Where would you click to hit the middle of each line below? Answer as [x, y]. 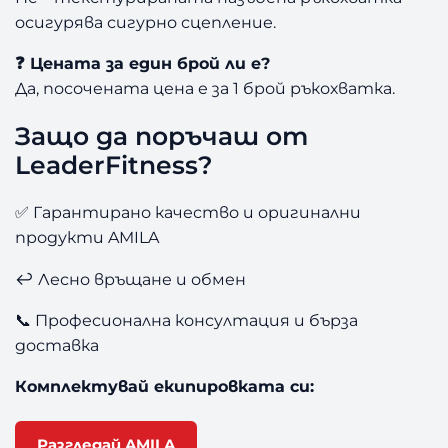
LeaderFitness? [114, 164]
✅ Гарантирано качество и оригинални [188, 212]
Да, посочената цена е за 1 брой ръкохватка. [205, 88]
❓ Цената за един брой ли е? [143, 63]
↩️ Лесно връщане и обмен [131, 278]
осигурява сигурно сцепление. [146, 22]
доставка [57, 344]
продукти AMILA [87, 237]
